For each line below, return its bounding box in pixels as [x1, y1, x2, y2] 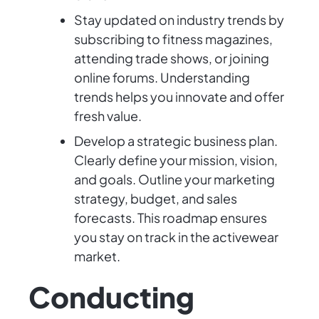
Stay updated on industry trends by [74, 11, 284, 28]
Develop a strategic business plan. [74, 132, 278, 150]
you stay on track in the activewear [74, 229, 278, 246]
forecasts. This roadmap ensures [74, 209, 267, 226]
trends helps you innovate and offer [74, 88, 284, 105]
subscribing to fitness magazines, [74, 31, 273, 48]
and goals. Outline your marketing [74, 171, 275, 188]
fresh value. [74, 108, 142, 125]
